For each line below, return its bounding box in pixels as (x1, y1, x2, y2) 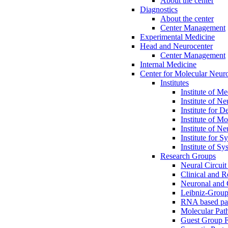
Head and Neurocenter (140, 42, 213, 50)
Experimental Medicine (140, 33, 215, 41)
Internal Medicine (140, 60, 196, 69)
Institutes (160, 78, 189, 87)
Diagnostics (140, 5, 178, 14)
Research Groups (160, 152, 216, 160)
